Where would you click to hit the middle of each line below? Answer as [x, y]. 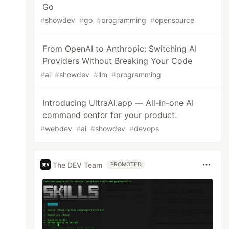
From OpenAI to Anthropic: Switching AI [120, 49]
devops [147, 129]
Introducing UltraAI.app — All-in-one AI [118, 103]
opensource [175, 20]
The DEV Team [78, 165]
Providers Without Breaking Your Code [118, 61]
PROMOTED [126, 164]
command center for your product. [110, 115]
